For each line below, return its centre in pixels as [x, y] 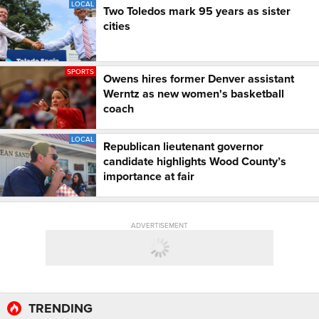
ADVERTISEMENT [159, 225]
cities [117, 26]
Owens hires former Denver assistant [199, 79]
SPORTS [80, 72]
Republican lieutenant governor [183, 147]
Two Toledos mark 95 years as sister [197, 11]
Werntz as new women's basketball [194, 94]
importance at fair [149, 177]
